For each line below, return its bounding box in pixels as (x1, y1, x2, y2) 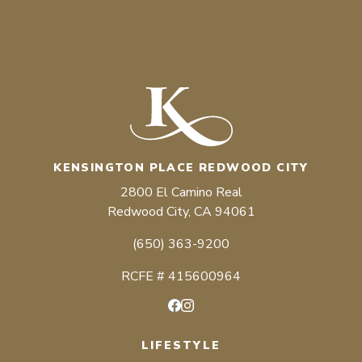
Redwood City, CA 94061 (107, 202, 255, 221)
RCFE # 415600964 (121, 267, 241, 285)
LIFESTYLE (141, 337, 221, 353)
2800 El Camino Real (120, 183, 242, 201)
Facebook (174, 311, 223, 327)
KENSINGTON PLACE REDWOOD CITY (53, 159, 309, 175)
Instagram (187, 311, 238, 327)
